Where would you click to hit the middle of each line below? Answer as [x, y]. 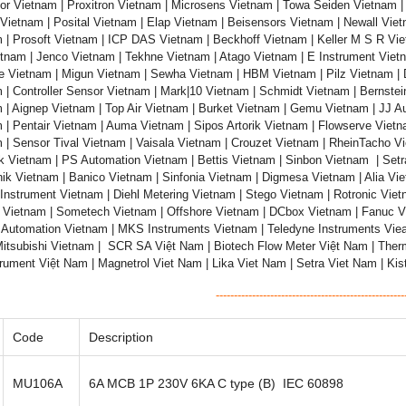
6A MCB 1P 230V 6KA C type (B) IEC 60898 [216, 383]
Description [121, 337]
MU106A [38, 383]
